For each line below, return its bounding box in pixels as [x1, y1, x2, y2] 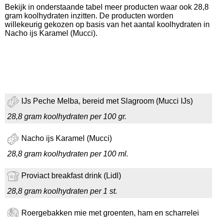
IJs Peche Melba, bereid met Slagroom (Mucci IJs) [21, 97, 193, 106]
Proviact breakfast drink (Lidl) [21, 171, 121, 180]
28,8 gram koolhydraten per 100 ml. [7, 150, 128, 158]
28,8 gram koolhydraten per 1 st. [7, 187, 117, 195]
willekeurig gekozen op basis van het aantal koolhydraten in [5, 20, 210, 29]
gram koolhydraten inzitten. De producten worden [5, 12, 173, 20]
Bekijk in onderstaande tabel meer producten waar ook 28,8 [5, 3, 209, 11]
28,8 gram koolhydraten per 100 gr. [7, 112, 126, 121]
